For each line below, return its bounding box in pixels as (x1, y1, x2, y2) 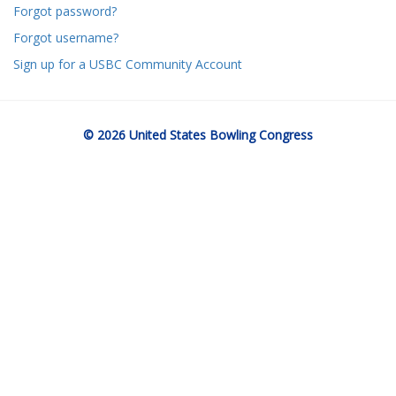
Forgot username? (13, 29, 118, 46)
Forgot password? (13, 3, 117, 19)
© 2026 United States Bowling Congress (83, 126, 313, 143)
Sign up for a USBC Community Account (13, 56, 242, 72)
